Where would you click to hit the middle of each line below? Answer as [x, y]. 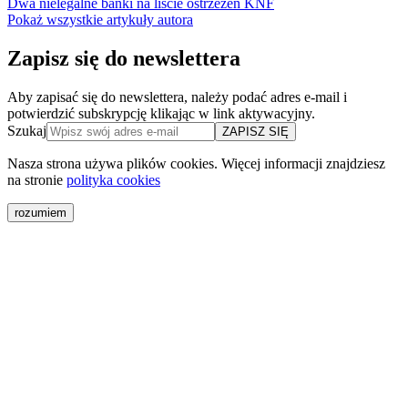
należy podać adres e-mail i [267, 97]
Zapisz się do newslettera [124, 58]
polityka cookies [113, 179]
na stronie [37, 179]
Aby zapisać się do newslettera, [97, 97]
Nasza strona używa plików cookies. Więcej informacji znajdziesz [196, 163]
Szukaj [27, 130]
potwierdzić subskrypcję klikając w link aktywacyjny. [161, 113]
